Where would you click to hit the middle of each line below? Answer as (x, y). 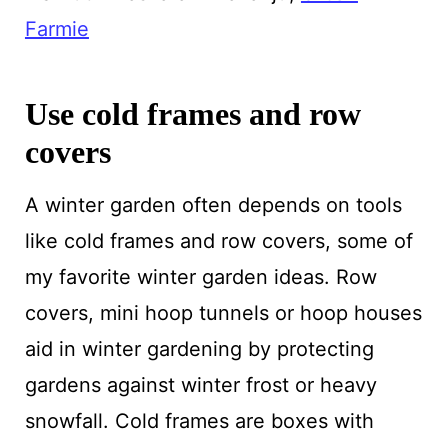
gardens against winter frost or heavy (200, 384)
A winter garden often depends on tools (213, 204)
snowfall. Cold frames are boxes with (199, 420)
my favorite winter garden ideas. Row (200, 276)
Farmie (56, 28)
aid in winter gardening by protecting (199, 348)
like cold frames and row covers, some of (218, 240)
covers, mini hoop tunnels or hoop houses (223, 312)
